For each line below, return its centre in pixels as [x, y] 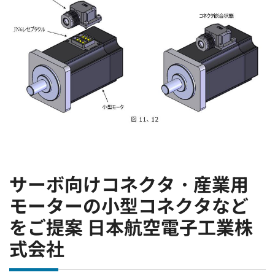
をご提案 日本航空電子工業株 [131, 228]
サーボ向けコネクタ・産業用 [129, 185]
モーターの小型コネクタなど [129, 207]
